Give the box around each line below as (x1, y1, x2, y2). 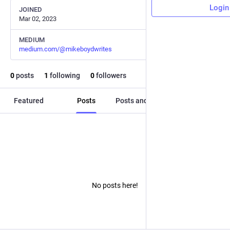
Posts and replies (116, 97, 172, 105)
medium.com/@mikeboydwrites (19, 45, 112, 53)
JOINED (19, 6, 42, 13)
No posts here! (92, 181, 138, 189)
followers (94, 71, 126, 80)
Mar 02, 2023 (19, 15, 56, 23)
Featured (14, 97, 44, 105)
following (48, 71, 80, 80)
